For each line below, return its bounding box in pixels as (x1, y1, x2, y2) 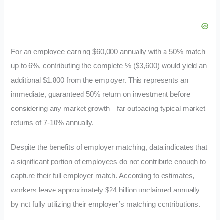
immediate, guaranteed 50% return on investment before (11, 90, 191, 98)
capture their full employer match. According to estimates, (11, 172, 195, 180)
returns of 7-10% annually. (11, 118, 94, 127)
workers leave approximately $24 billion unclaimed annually (11, 186, 200, 194)
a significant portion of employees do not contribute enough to (11, 158, 206, 166)
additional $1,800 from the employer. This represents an (11, 76, 189, 84)
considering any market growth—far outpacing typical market (11, 104, 206, 112)
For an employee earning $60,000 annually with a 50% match (11, 47, 206, 55)
